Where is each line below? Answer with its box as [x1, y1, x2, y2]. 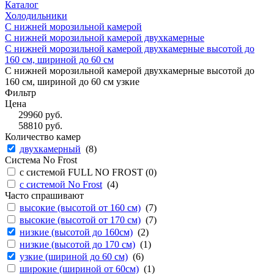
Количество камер [5, 131, 81, 142]
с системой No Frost [20, 179, 102, 190]
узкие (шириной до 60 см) [20, 251, 128, 262]
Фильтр [5, 87, 36, 98]
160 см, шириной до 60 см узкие [5, 76, 139, 87]
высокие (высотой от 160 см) [20, 202, 141, 213]
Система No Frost [5, 155, 77, 165]
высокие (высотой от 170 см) [20, 215, 141, 225]
